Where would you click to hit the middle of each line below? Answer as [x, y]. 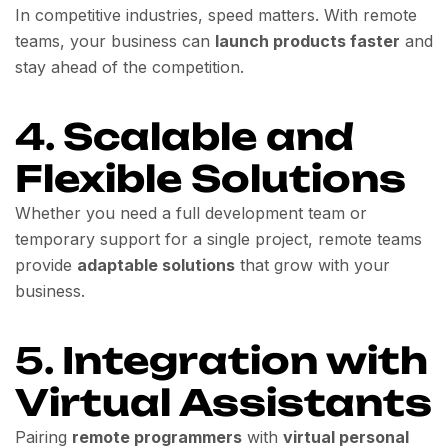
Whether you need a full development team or [191, 212]
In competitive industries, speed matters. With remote [216, 14]
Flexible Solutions [210, 178]
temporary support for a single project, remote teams [218, 238]
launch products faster [307, 40]
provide [46, 264]
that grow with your [312, 264]
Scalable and [208, 136]
